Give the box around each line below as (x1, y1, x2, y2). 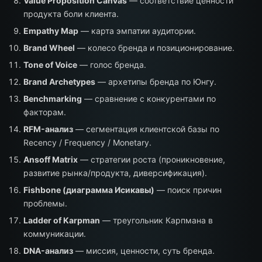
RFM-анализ (23, 124, 73, 134)
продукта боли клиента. (23, 9, 119, 19)
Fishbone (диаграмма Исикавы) (23, 185, 154, 195)
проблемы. (23, 198, 67, 208)
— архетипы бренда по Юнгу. (95, 77, 216, 87)
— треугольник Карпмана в (100, 215, 213, 225)
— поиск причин (154, 185, 222, 195)
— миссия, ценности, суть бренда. (73, 246, 215, 256)
